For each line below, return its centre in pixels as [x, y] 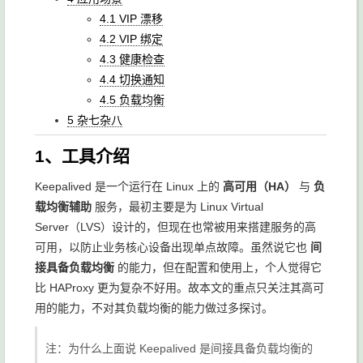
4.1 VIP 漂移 [131, 19]
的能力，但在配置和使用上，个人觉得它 [218, 267]
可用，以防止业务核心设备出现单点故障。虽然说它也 [173, 247]
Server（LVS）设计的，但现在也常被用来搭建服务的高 [175, 227]
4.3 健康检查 [132, 59]
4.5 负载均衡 [132, 100]
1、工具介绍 [82, 156]
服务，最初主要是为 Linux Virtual [177, 207]
